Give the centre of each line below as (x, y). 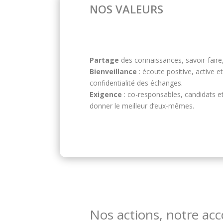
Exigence (106, 95)
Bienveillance (113, 72)
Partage (104, 60)
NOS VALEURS (126, 9)
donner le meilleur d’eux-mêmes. (142, 106)
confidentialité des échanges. (136, 83)
